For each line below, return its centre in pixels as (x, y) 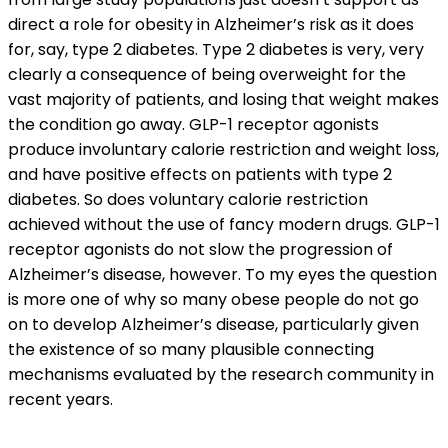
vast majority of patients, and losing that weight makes (223, 99)
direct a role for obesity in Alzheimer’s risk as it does (211, 24)
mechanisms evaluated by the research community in (221, 374)
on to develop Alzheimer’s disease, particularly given (213, 324)
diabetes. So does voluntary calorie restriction (188, 199)
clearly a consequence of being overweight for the (207, 74)
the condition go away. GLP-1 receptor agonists (193, 124)
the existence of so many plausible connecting (191, 349)
